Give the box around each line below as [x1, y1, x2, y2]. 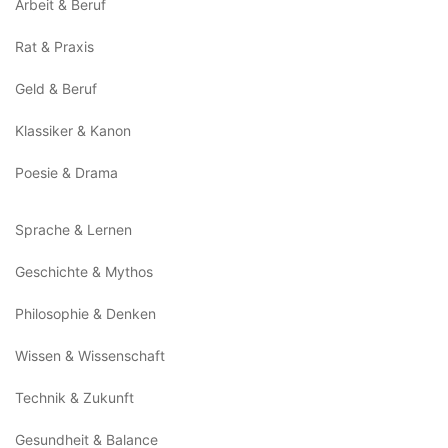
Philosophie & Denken [15, 305, 156, 322]
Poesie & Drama [15, 164, 118, 181]
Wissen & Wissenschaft [15, 347, 165, 364]
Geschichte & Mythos [15, 263, 153, 280]
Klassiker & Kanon [15, 122, 131, 139]
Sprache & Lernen [15, 221, 132, 238]
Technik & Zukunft [15, 389, 134, 406]
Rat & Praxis [15, 38, 94, 55]
